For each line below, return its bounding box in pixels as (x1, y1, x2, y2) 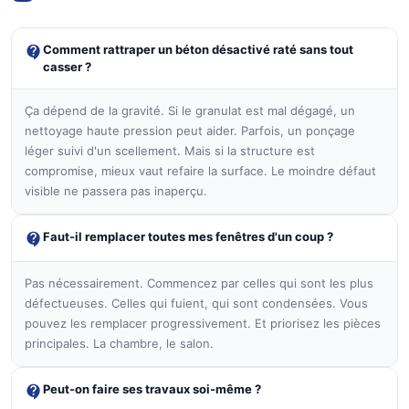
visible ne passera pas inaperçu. (25, 184, 207, 199)
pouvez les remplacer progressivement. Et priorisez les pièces (25, 316, 381, 331)
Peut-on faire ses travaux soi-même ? (43, 382, 261, 397)
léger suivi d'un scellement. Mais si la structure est (25, 143, 315, 159)
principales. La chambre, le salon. (25, 336, 214, 351)
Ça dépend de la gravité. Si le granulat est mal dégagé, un (25, 103, 355, 119)
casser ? (43, 59, 91, 75)
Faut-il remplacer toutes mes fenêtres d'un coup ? (43, 229, 333, 245)
